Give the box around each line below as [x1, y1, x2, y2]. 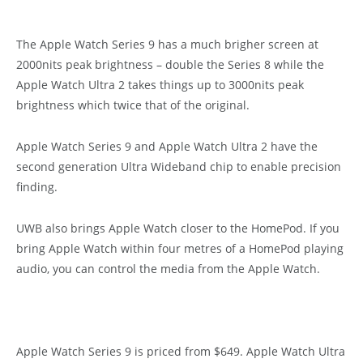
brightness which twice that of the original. [16, 96, 250, 113]
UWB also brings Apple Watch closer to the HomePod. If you [16, 220, 340, 236]
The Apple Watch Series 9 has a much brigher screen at [16, 36, 318, 52]
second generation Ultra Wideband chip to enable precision [16, 158, 341, 174]
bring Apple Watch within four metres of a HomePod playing [16, 240, 344, 256]
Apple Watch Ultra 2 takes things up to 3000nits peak [16, 76, 304, 92]
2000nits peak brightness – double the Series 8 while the [16, 56, 324, 72]
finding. [16, 178, 58, 194]
